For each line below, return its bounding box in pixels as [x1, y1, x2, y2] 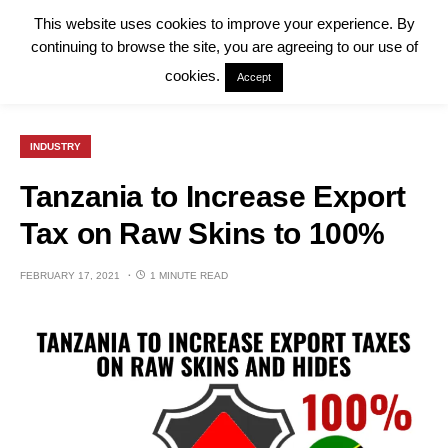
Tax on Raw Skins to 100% [20, 217, 385, 250]
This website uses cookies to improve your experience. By [33, 15, 415, 33]
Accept [237, 71, 271, 84]
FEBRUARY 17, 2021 [20, 270, 120, 281]
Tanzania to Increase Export [20, 180, 406, 213]
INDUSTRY [30, 141, 81, 152]
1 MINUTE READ [150, 270, 228, 281]
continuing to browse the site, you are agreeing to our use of [30, 38, 418, 56]
